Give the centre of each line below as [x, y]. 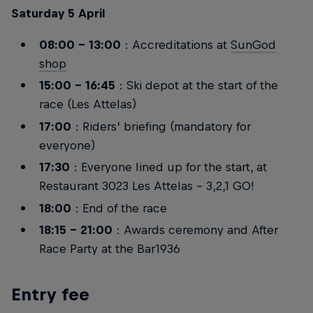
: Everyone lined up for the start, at [168, 167]
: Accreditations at [177, 44]
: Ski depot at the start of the [196, 86]
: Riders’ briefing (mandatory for [161, 126]
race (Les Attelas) [88, 104]
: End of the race [121, 208]
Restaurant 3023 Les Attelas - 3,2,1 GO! [146, 186]
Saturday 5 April [58, 13]
